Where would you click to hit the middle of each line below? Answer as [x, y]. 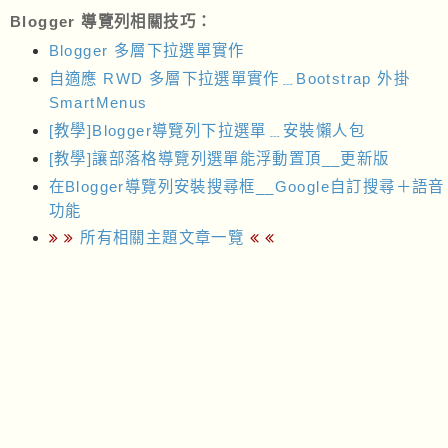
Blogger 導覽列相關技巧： [111, 21]
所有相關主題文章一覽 [162, 238]
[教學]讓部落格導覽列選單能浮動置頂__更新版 [219, 158]
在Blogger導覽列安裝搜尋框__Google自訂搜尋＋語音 [246, 186]
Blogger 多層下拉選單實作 [146, 51]
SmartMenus [98, 103]
